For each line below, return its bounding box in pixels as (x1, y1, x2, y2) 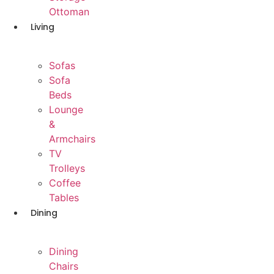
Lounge (49, 103, 83, 116)
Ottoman (49, 6, 89, 18)
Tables (49, 191, 79, 204)
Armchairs (49, 133, 95, 146)
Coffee (49, 177, 81, 190)
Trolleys (49, 162, 85, 175)
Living (31, 21, 54, 34)
